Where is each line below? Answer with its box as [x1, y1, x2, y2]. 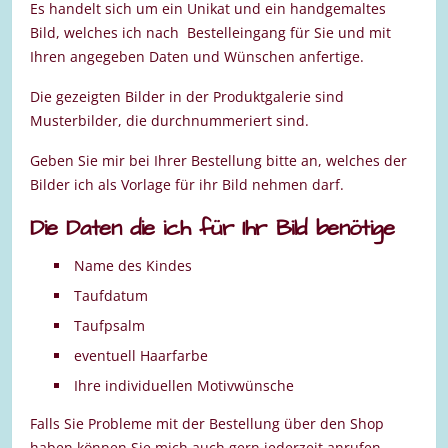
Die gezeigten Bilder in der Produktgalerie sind [30, 86, 344, 106]
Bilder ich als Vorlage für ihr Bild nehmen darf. [30, 174, 344, 194]
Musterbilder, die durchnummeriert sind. [30, 110, 309, 130]
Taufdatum [74, 285, 149, 305]
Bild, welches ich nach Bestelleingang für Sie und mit [30, 22, 391, 42]
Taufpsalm [74, 315, 146, 335]
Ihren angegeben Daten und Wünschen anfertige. [30, 46, 364, 66]
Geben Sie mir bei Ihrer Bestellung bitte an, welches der [30, 150, 407, 170]
